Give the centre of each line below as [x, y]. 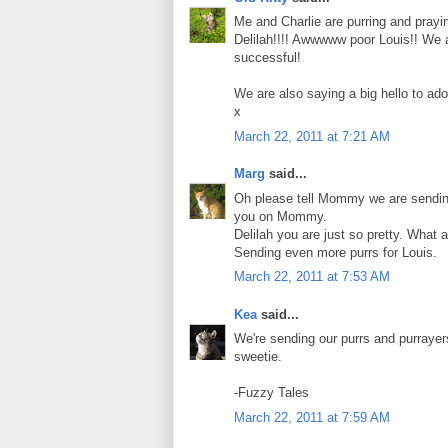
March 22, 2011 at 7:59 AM [312, 417]
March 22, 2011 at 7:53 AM [312, 277]
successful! [267, 58]
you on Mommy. [280, 216]
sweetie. [258, 357]
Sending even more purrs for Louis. [335, 252]
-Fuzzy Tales [271, 393]
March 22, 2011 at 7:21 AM [312, 136]
